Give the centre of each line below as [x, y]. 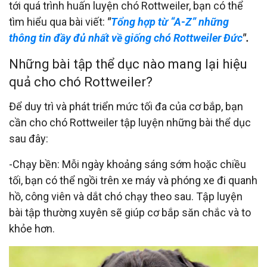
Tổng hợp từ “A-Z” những [170, 21]
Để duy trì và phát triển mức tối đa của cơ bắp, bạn [126, 106]
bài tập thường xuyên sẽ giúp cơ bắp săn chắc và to [130, 212]
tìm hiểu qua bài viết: [58, 21]
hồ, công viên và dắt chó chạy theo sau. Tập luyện [126, 196]
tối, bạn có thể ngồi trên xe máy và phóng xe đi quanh [133, 180]
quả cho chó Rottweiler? [81, 82]
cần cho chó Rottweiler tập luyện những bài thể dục [130, 122]
